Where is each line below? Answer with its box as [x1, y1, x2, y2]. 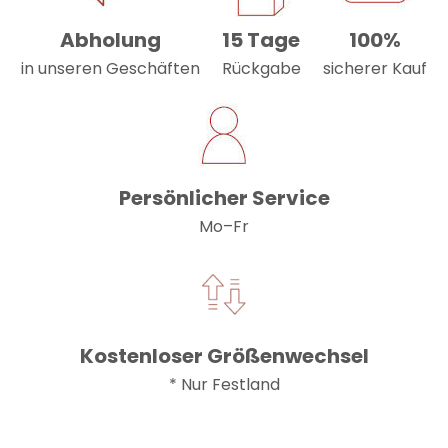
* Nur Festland [168, 373, 280, 397]
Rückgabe [221, 57, 301, 81]
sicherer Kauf [323, 57, 428, 81]
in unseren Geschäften [20, 57, 200, 81]
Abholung [59, 26, 161, 55]
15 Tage [222, 26, 301, 55]
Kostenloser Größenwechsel [79, 342, 369, 371]
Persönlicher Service [118, 184, 330, 213]
